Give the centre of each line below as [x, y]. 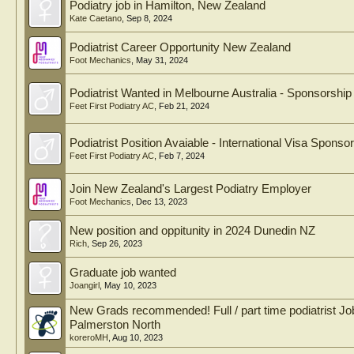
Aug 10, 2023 [137, 337]
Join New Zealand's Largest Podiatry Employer [190, 189]
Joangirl [85, 285]
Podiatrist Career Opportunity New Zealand [180, 47]
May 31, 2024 [162, 60]
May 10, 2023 [130, 285]
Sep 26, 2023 [117, 243]
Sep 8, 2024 [149, 18]
